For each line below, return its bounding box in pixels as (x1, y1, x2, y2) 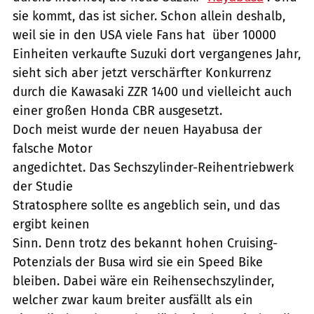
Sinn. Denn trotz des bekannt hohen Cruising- (13, 235, 278, 251)
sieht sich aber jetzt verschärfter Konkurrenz (13, 64, 271, 81)
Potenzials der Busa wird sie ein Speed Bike (13, 254, 263, 270)
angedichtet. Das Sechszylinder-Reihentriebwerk (13, 159, 294, 175)
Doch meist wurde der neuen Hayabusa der (13, 121, 262, 137)
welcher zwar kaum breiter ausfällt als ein (13, 292, 253, 308)
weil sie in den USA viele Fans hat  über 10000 (13, 27, 276, 43)
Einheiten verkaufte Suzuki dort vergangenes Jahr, (13, 46, 301, 62)
